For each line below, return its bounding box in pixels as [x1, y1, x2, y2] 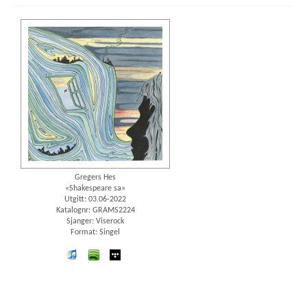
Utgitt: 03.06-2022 [64, 195, 126, 204]
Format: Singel [71, 228, 120, 237]
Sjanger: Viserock [66, 217, 124, 226]
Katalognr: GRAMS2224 [56, 206, 135, 215]
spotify [102, 251, 125, 260]
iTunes [81, 251, 103, 260]
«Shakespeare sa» [65, 184, 125, 193]
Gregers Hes [75, 173, 116, 182]
